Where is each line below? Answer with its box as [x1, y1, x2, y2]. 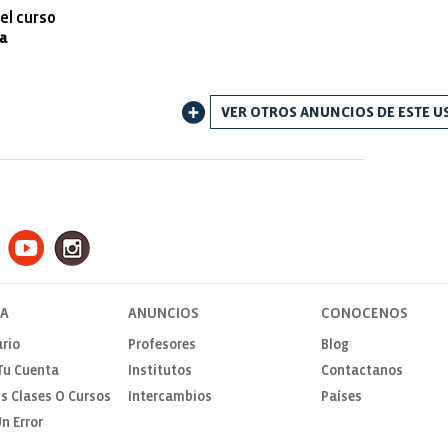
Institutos [127, 365, 192, 378]
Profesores [127, 339, 196, 352]
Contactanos [320, 365, 403, 378]
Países [320, 391, 362, 404]
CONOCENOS [320, 307, 408, 321]
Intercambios [127, 391, 212, 404]
